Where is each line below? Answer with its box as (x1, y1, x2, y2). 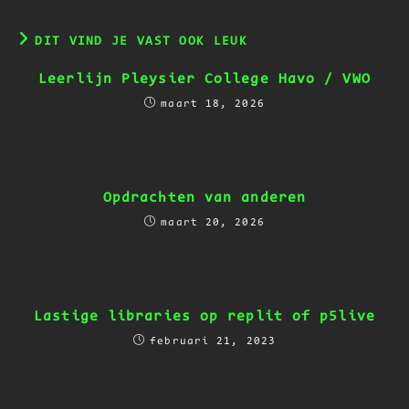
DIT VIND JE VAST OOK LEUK (35, 35, 247, 48)
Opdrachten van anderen (102, 190, 307, 205)
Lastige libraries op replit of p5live (34, 309, 375, 324)
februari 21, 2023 (150, 335, 276, 347)
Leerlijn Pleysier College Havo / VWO (38, 71, 371, 87)
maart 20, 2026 (161, 216, 265, 228)
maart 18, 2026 (161, 98, 265, 110)
